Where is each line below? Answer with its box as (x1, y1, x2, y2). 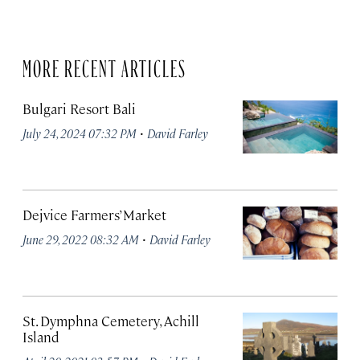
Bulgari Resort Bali (22, 100, 136, 117)
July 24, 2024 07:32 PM (22, 125, 137, 141)
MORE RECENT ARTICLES (22, 59, 186, 72)
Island (22, 327, 59, 346)
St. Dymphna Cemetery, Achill (22, 311, 199, 329)
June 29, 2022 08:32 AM (22, 231, 139, 247)
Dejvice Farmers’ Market (22, 205, 166, 223)
